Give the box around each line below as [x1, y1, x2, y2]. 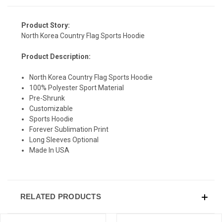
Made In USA [29, 146, 70, 155]
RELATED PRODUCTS [20, 192, 101, 201]
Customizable [29, 105, 73, 113]
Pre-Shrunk [29, 94, 65, 103]
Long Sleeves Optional [29, 136, 99, 144]
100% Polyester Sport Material [29, 84, 124, 92]
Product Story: [21, 21, 70, 30]
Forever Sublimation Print [29, 125, 109, 134]
